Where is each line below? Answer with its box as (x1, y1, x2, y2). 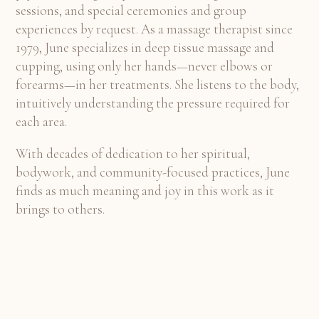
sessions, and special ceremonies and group (16, 2, 246, 19)
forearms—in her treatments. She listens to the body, (16, 76, 299, 93)
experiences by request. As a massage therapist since (16, 21, 293, 38)
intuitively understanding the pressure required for (16, 95, 290, 112)
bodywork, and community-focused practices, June (16, 164, 290, 181)
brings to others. (16, 201, 105, 218)
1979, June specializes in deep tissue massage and (16, 39, 274, 56)
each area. (16, 113, 67, 130)
